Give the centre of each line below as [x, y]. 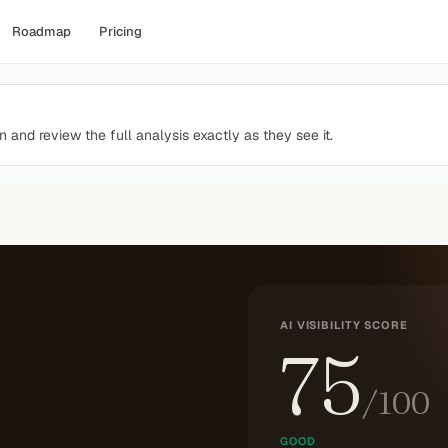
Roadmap [41, 31]
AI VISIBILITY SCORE [344, 325]
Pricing [120, 31]
